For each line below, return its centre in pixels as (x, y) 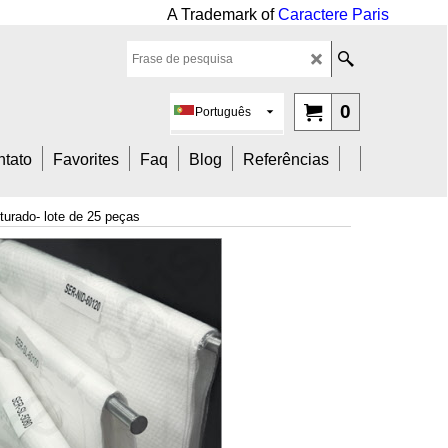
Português (224, 112)
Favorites (86, 159)
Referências (286, 159)
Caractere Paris (333, 14)
